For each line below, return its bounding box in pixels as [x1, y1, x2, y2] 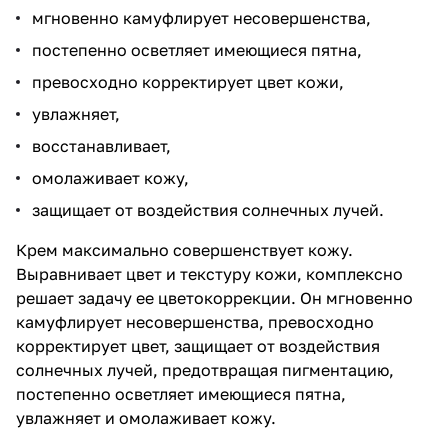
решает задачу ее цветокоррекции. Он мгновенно [16, 287, 413, 308]
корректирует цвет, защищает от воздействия [16, 335, 380, 356]
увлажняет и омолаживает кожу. [16, 407, 280, 428]
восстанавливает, [32, 135, 171, 156]
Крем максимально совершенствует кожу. [16, 239, 353, 260]
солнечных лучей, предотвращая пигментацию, [16, 359, 394, 380]
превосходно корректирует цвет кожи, [32, 71, 344, 92]
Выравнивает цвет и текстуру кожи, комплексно [16, 263, 403, 284]
